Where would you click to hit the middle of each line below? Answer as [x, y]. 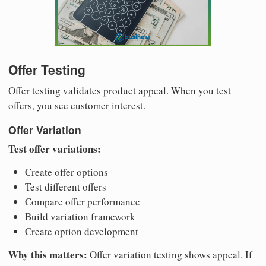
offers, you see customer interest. [77, 106]
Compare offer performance [83, 201]
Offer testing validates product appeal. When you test [120, 91]
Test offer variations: [55, 148]
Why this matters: [48, 254]
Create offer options [66, 172]
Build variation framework [80, 216]
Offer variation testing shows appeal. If [170, 254]
